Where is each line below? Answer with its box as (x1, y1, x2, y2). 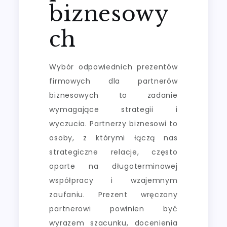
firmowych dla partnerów (49, 75, 178, 86)
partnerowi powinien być (49, 203, 178, 214)
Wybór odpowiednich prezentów (49, 61, 178, 72)
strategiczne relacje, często (49, 146, 178, 157)
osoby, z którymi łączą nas (49, 132, 178, 143)
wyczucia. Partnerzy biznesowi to (49, 118, 178, 129)
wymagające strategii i (49, 104, 178, 115)
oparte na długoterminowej (49, 161, 178, 171)
